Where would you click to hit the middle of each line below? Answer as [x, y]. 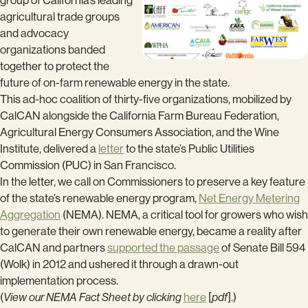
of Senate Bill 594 [262, 247]
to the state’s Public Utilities [189, 148]
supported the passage [163, 247]
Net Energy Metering [249, 198]
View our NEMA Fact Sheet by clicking [92, 297]
